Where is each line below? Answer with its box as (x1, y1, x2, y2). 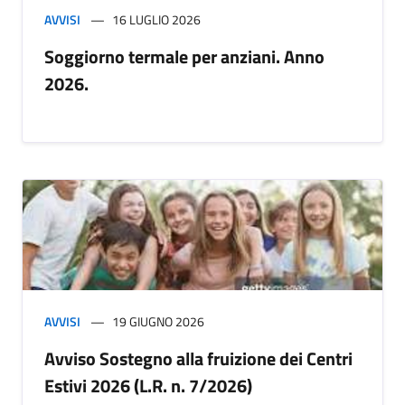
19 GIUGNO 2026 (112, 311, 204, 331)
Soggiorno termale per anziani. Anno (44, 42, 325, 71)
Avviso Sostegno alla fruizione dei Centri (44, 344, 353, 372)
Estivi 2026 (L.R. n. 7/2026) (44, 371, 252, 400)
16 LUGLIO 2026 (112, 9, 201, 29)
